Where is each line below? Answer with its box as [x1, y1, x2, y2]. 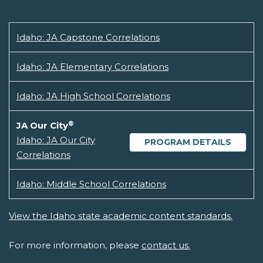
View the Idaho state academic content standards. [9, 210, 232, 222]
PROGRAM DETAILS [144, 137, 231, 148]
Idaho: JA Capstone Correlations [16, 32, 160, 43]
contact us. [141, 240, 190, 251]
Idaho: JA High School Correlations [16, 90, 170, 102]
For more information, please [9, 240, 141, 251]
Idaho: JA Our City [16, 134, 95, 146]
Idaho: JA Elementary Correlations [16, 61, 168, 73]
